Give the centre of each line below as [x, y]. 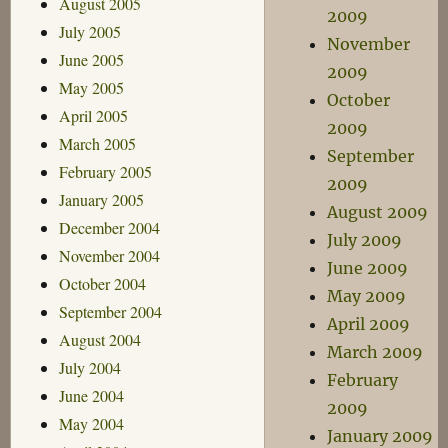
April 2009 [369, 324]
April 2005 [93, 115]
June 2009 [368, 268]
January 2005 [101, 199]
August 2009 [378, 212]
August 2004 [99, 339]
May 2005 [91, 87]
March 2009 [375, 352]
